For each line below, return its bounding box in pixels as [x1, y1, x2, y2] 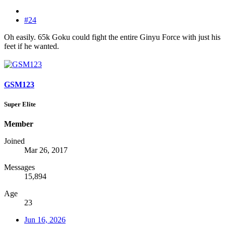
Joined [4, 136, 25, 145]
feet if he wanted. [4, 42, 59, 51]
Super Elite [4, 100, 36, 108]
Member [4, 119, 33, 128]
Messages [4, 162, 35, 172]
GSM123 [4, 80, 34, 89]
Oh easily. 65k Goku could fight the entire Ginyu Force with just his [4, 33, 220, 42]
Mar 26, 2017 [24, 145, 68, 154]
